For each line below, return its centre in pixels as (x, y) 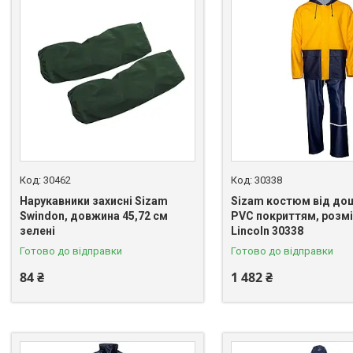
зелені (37, 231)
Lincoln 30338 (267, 231)
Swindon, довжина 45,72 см (94, 216)
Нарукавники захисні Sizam (94, 201)
